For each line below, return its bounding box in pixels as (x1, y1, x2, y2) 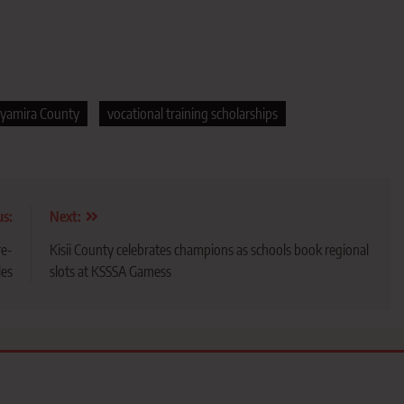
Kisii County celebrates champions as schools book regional (49, 241, 369, 260)
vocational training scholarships (107, 105, 278, 124)
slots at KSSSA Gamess (49, 262, 171, 281)
